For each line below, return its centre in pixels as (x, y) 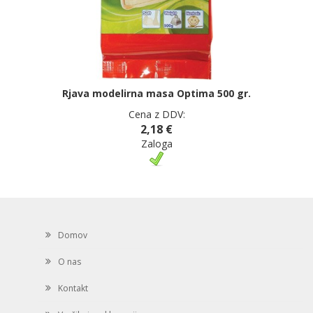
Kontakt (73, 289)
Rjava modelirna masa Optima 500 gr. (156, 93)
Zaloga (156, 144)
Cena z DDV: (156, 114)
